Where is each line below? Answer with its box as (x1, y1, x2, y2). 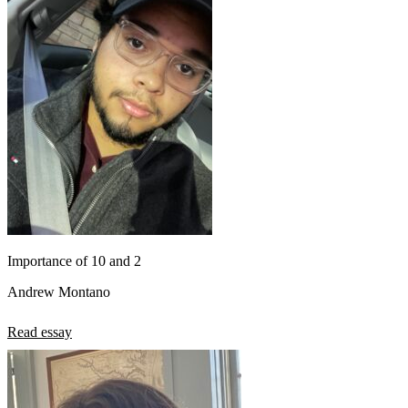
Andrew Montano (7, 283, 110, 300)
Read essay (7, 323, 72, 340)
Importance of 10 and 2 (7, 252, 141, 269)
